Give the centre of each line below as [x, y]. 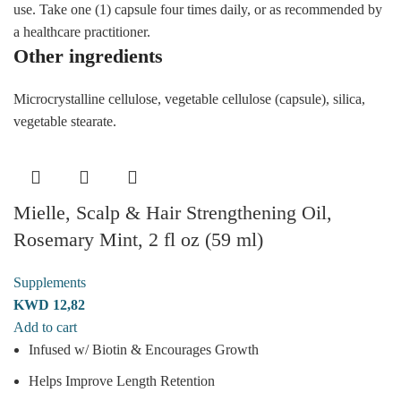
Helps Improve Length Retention [122, 380]
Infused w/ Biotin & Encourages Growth [144, 349]
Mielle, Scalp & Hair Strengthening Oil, [173, 212]
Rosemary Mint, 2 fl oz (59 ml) [138, 239]
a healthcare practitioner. [82, 31]
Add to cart [45, 327]
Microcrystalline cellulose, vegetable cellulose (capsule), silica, [189, 98]
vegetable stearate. [65, 121]
